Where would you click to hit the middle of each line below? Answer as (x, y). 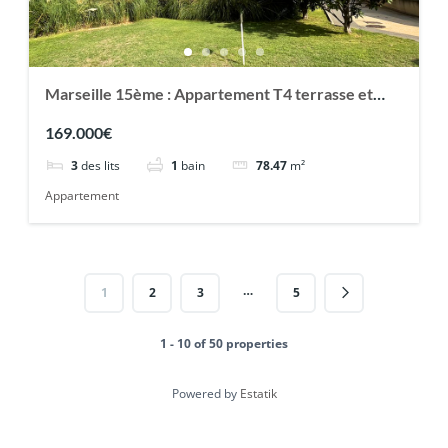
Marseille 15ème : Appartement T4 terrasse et (208, 94)
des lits (100, 165)
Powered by (205, 393)
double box (84, 118)
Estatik (258, 393)
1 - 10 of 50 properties (224, 343)
